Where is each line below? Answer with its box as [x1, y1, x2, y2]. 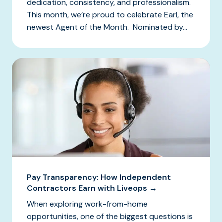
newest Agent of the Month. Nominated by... [27, 22, 187, 33]
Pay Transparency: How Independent [27, 172, 171, 183]
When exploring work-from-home [27, 199, 148, 210]
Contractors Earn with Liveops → [27, 183, 157, 194]
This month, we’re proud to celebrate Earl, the [27, 9, 193, 20]
